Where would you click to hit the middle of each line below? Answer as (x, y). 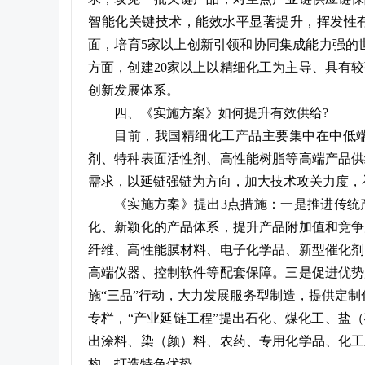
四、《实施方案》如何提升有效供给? (221, 113)
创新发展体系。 (134, 90)
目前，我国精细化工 (175, 136)
